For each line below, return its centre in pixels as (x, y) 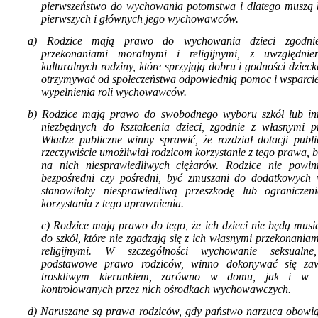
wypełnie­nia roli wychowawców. (114, 92)
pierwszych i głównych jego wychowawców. (140, 18)
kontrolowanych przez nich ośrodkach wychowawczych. (166, 289)
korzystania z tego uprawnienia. (113, 203)
